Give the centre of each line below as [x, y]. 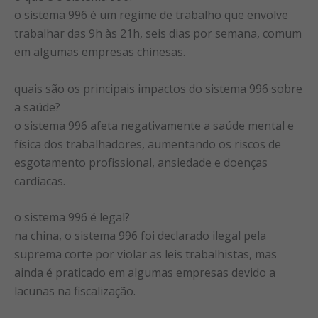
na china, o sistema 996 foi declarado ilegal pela [140, 236]
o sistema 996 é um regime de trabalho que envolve [151, 15]
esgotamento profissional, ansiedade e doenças [141, 162]
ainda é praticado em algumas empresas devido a [145, 273]
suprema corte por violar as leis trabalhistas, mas [146, 254]
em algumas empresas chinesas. [100, 51]
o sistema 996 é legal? [72, 218]
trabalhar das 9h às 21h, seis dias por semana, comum [158, 33]
